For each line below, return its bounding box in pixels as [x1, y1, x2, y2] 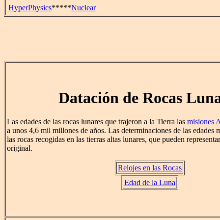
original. [7, 144, 32, 153]
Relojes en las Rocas [118, 164, 182, 172]
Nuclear [71, 3, 96, 12]
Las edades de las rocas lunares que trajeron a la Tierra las [7, 117, 187, 126]
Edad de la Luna [124, 178, 175, 187]
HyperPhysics [8, 3, 52, 12]
